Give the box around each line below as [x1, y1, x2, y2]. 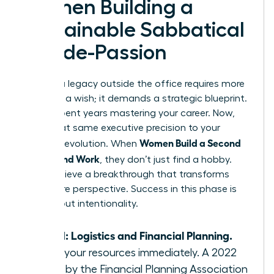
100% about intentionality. [23, 198, 138, 209]
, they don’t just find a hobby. [100, 154, 232, 165]
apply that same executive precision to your [23, 122, 220, 133]
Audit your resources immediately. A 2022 [35, 246, 237, 258]
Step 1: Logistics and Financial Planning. [35, 228, 232, 242]
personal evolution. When [23, 138, 139, 149]
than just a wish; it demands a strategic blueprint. [23, 93, 247, 103]
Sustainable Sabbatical [23, 19, 245, 40]
